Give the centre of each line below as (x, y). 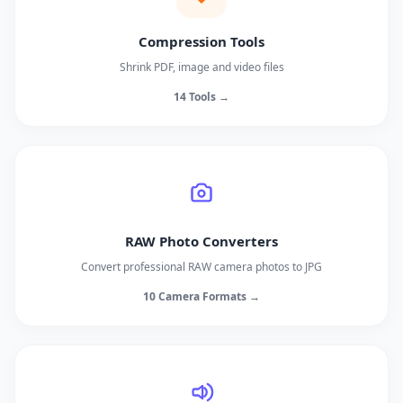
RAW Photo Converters (201, 241)
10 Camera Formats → (201, 296)
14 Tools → (201, 97)
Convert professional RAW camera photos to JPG (201, 267)
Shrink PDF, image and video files (201, 67)
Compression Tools (201, 41)
